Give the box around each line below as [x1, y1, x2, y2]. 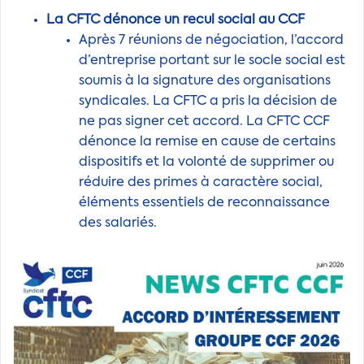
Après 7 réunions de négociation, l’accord [79, 33, 344, 47]
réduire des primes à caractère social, [79, 175, 323, 189]
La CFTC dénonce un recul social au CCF [46, 13, 305, 27]
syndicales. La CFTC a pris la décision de [79, 94, 337, 108]
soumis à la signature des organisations [79, 74, 331, 88]
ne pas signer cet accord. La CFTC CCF [79, 115, 330, 128]
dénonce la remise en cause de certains [79, 135, 336, 149]
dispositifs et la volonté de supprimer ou [79, 155, 334, 169]
